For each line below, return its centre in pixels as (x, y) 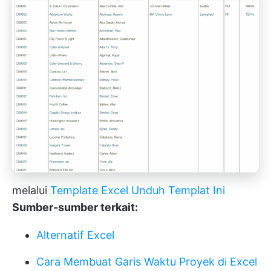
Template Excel (89, 190)
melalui (31, 190)
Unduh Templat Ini (177, 190)
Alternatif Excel (75, 235)
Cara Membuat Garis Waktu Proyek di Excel (147, 261)
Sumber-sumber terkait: (75, 207)
